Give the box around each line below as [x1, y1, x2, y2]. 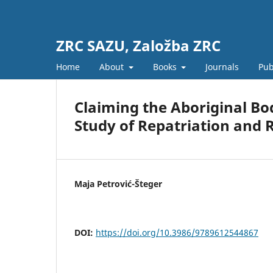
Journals [205, 60, 239, 73]
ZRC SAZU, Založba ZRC [56, 35, 221, 55]
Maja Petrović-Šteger [74, 177, 162, 190]
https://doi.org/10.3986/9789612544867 [96, 226, 258, 238]
